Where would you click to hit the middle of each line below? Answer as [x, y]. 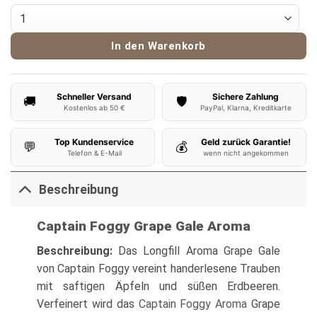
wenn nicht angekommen [246, 153]
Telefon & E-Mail [94, 153]
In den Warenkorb [158, 46]
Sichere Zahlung [246, 97]
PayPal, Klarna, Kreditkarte [246, 108]
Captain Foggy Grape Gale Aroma [143, 226]
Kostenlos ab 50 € [94, 108]
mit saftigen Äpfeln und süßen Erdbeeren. [158, 286]
